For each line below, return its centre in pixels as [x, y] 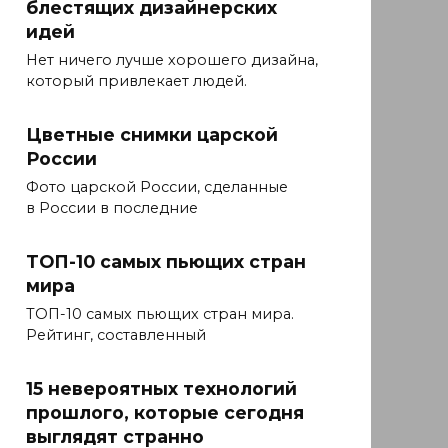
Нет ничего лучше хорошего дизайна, [172, 60]
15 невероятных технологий [161, 388]
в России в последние [112, 208]
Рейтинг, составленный [116, 335]
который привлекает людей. [136, 81]
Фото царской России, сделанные [157, 187]
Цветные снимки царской [152, 134]
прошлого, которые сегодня [165, 412]
